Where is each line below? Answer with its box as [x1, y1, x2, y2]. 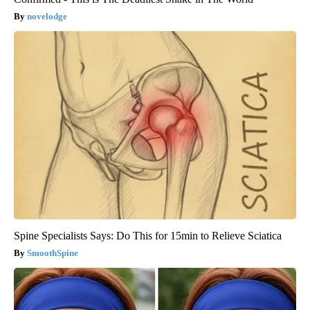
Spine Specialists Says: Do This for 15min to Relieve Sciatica [14, 229, 282, 241]
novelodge [27, 10, 67, 21]
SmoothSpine [27, 247, 78, 258]
